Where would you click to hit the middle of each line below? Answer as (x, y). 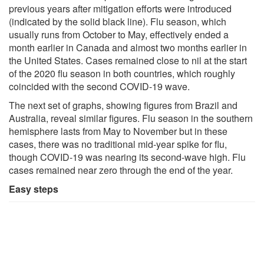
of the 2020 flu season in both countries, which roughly (122, 73)
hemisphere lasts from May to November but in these (118, 131)
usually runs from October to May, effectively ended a (119, 34)
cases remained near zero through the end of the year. (121, 170)
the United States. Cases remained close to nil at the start (128, 60)
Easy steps (34, 189)
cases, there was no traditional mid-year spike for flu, (118, 144)
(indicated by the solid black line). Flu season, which (118, 21)
